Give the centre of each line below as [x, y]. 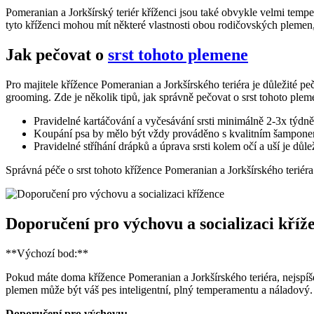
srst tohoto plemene [178, 54]
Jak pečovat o [57, 54]
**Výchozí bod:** [47, 253]
